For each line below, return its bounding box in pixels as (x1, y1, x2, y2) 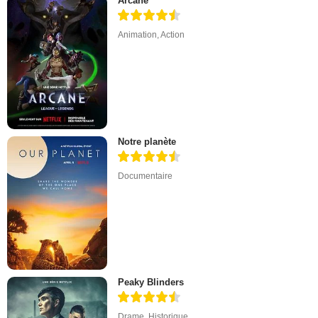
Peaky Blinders (118, 276, 185, 287)
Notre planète (118, 136, 177, 147)
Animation (118, 30, 158, 40)
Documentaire (118, 170, 173, 181)
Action (160, 30, 185, 40)
